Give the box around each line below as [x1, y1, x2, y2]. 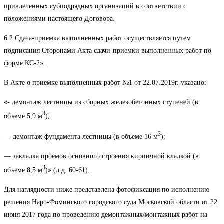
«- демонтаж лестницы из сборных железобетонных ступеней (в [4, 98, 198, 106]
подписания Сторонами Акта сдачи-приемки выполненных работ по [4, 46, 211, 54]
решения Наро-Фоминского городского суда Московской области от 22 [4, 198, 217, 206]
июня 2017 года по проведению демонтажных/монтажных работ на [4, 210, 207, 218]
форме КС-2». [4, 59, 45, 67]
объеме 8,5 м [4, 166, 42, 174]
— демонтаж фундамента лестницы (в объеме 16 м [4, 132, 158, 140]
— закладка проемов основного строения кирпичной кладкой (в [4, 152, 199, 160]
